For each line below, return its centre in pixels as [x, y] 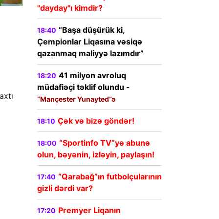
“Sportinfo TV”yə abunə [105, 143]
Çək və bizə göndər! [96, 121]
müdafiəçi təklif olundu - [84, 87]
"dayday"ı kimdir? [70, 8]
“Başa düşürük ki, [92, 30]
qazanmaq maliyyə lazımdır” [90, 54]
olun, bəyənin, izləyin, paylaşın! [96, 155]
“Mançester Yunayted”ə [76, 99]
